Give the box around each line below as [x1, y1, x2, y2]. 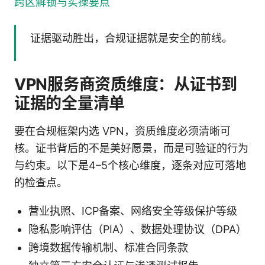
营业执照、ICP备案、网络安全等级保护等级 [28, 204, 237, 217]
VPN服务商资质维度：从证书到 [14, 74, 237, 94]
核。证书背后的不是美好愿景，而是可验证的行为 [14, 141, 248, 154]
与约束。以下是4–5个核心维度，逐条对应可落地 [14, 159, 246, 172]
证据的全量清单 [14, 93, 125, 113]
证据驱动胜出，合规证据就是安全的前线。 [30, 31, 232, 44]
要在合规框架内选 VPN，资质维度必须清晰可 [14, 124, 231, 137]
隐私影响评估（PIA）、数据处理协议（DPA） [28, 222, 247, 235]
